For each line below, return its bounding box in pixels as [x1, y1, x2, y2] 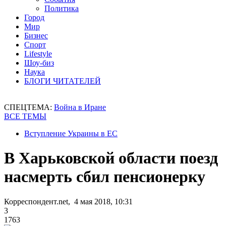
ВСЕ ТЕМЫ [4, 112, 46, 121]
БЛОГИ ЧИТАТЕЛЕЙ [24, 77, 101, 85]
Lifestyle [24, 49, 52, 58]
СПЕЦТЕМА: [4, 103, 54, 111]
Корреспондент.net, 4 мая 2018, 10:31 [4, 197, 133, 206]
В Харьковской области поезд [4, 149, 218, 167]
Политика [44, 4, 79, 13]
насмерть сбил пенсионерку [4, 167, 205, 186]
